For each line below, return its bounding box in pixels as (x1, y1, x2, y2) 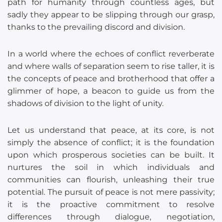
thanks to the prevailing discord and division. (7, 22, 185, 32)
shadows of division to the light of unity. (7, 99, 164, 109)
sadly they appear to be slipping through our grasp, (7, 10, 215, 20)
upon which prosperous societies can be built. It (7, 150, 215, 160)
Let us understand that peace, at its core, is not (7, 125, 215, 135)
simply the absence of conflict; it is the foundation (7, 138, 215, 148)
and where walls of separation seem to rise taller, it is (7, 61, 215, 71)
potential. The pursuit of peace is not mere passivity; (7, 187, 215, 197)
